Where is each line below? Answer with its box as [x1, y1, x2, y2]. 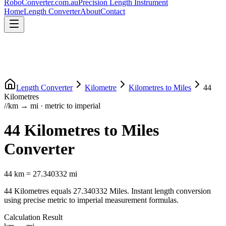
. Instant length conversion [127, 186, 211, 195]
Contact [100, 7, 125, 16]
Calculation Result [4, 212, 63, 221]
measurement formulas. [103, 195, 179, 204]
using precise [4, 195, 45, 204]
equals [49, 186, 73, 195]
